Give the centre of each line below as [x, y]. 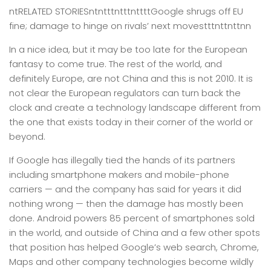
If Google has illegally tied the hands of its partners [122, 160]
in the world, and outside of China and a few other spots [135, 233]
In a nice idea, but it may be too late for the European [128, 49]
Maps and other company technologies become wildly [131, 262]
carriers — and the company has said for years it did [125, 189]
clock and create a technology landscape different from [135, 107]
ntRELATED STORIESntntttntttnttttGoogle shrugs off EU [126, 11]
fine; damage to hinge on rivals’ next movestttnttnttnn [130, 26]
